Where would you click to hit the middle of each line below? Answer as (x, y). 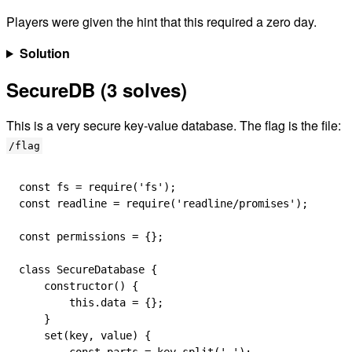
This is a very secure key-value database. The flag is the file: (174, 125)
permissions (88, 236)
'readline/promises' (236, 203)
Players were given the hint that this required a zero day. (161, 22)
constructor (66, 286)
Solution (44, 53)
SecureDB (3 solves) (97, 90)
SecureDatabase (97, 269)
